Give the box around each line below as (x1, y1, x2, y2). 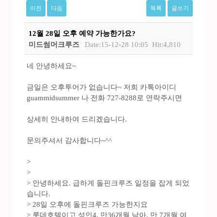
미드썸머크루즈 (29, 41, 79, 49)
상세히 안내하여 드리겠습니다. (27, 115, 127, 124)
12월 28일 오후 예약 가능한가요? (29, 29, 136, 37)
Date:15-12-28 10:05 (85, 41, 149, 49)
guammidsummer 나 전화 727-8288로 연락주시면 (27, 94, 182, 102)
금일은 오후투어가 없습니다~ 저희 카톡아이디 (27, 83, 176, 92)
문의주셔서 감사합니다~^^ (27, 137, 112, 145)
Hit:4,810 (152, 41, 181, 49)
